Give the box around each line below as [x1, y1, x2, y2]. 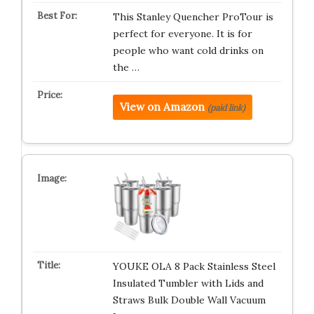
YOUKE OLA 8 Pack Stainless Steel [112, 260, 275, 273]
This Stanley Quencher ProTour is [112, 11, 273, 23]
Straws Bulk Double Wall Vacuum [112, 294, 266, 306]
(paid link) [207, 102, 245, 113]
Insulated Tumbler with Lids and [112, 277, 264, 289]
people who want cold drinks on [112, 44, 264, 57]
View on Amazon [119, 100, 205, 114]
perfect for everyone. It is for [112, 27, 252, 40]
